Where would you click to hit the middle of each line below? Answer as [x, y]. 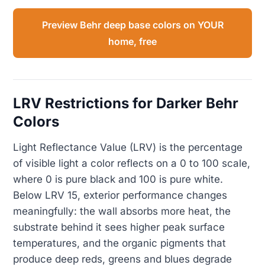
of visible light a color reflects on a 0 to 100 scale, [132, 163]
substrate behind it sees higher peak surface [119, 227]
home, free [132, 42]
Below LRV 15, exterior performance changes [120, 195]
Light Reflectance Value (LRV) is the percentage [128, 147]
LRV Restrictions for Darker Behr [126, 104]
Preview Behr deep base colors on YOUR [132, 25]
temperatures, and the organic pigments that [119, 243]
